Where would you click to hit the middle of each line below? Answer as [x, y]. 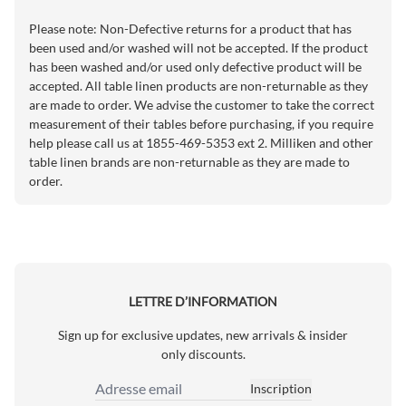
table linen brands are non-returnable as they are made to [189, 161]
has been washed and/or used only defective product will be [195, 66]
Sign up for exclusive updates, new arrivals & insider [203, 334]
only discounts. [203, 353]
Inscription [280, 389]
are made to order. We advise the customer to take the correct [202, 104]
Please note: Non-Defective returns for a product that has [190, 28]
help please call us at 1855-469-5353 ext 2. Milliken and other [201, 142]
